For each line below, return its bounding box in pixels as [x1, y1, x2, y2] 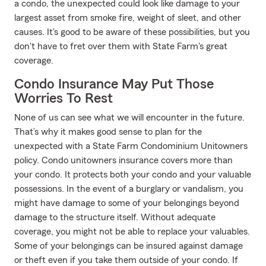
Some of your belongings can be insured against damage [14, 241, 243, 251]
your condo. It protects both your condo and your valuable [14, 170, 251, 179]
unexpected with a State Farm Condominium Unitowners [14, 141, 248, 151]
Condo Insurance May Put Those [14, 77, 214, 91]
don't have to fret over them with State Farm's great [14, 42, 227, 51]
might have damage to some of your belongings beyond [14, 198, 239, 208]
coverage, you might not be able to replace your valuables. [14, 227, 250, 236]
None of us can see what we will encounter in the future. [14, 113, 245, 122]
